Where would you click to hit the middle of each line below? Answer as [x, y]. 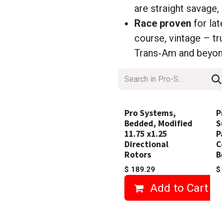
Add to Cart [179, 188]
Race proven [163, 23]
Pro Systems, [150, 113]
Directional [146, 144]
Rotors [138, 155]
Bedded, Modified [158, 123]
